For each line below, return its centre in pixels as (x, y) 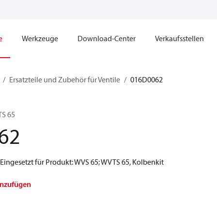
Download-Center (107, 38)
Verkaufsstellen (179, 38)
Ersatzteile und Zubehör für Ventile (65, 79)
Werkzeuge (40, 38)
